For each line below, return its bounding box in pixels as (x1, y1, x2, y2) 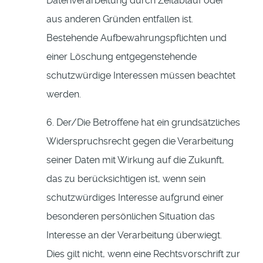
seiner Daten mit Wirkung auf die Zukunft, (46, 154, 224, 166)
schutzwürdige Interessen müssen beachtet (46, 70, 235, 82)
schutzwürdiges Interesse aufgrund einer (46, 192, 224, 204)
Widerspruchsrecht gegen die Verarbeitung (46, 136, 234, 147)
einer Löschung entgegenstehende (46, 51, 197, 63)
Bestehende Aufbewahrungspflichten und (46, 32, 227, 44)
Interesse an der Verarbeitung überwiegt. (46, 230, 222, 241)
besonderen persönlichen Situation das (46, 211, 215, 222)
